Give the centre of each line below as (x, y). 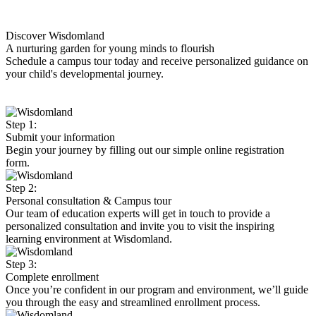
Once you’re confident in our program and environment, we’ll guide (157, 290)
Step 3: (21, 264)
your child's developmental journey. (85, 74)
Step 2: (21, 188)
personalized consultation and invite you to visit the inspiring (140, 226)
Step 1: (21, 124)
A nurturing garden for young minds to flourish (110, 48)
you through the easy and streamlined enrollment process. (133, 302)
